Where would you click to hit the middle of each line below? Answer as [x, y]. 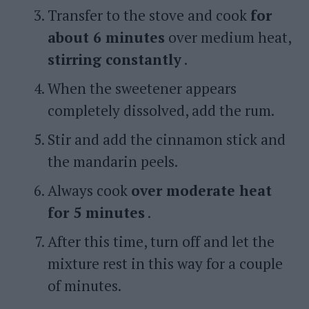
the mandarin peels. [112, 161]
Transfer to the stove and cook [149, 15]
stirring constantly [114, 59]
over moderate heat [201, 190]
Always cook [89, 190]
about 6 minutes [106, 37]
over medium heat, [228, 37]
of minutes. [84, 286]
